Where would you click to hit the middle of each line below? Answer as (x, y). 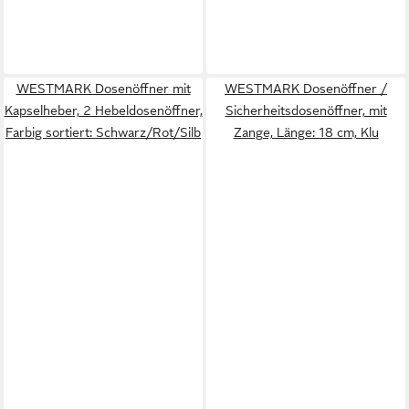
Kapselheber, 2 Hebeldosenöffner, (103, 110)
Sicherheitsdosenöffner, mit (306, 110)
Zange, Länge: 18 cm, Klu (306, 132)
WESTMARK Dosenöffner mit (103, 89)
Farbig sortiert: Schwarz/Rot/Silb (103, 132)
